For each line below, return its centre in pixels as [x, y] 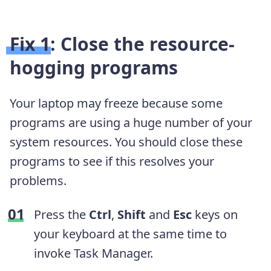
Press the [61, 214]
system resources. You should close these [126, 142]
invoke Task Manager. [93, 253]
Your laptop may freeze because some [116, 103]
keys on [215, 214]
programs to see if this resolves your [112, 161]
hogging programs [94, 67]
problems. [38, 180]
